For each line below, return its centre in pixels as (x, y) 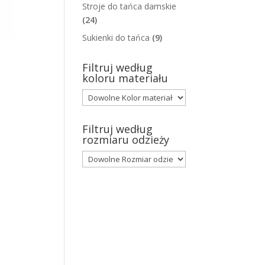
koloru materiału (125, 78)
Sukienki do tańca (116, 38)
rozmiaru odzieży (126, 140)
